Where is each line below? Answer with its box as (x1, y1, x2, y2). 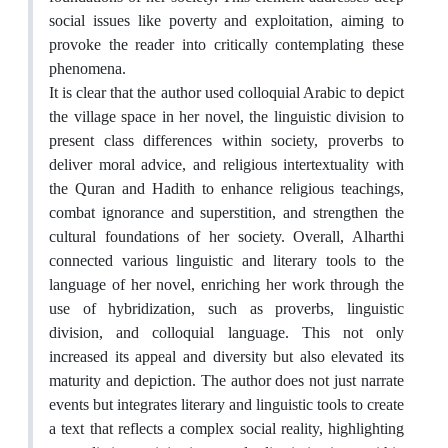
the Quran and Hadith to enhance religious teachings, (49, 179, 404, 199)
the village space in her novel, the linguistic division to (49, 107, 404, 127)
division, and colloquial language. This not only (49, 323, 404, 343)
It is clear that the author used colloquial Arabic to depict (49, 83, 404, 103)
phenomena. (49, 59, 126, 79)
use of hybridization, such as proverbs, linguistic (49, 299, 404, 319)
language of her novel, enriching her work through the (49, 275, 404, 295)
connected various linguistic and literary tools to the (49, 251, 404, 271)
